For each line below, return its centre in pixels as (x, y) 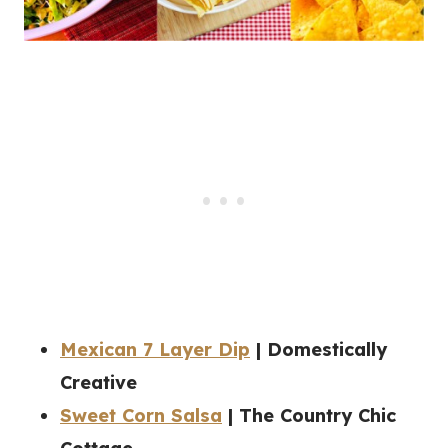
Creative (98, 383)
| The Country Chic (309, 416)
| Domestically (318, 350)
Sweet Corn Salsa (141, 416)
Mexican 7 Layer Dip (155, 350)
